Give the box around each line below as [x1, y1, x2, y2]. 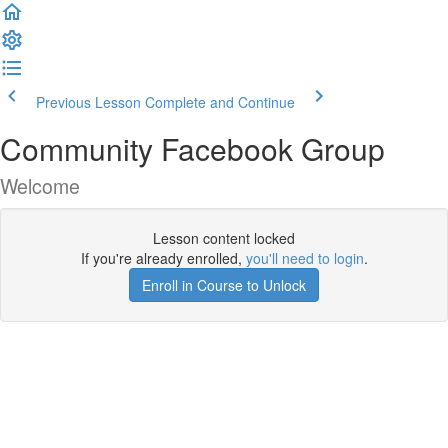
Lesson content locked [153, 228, 295, 248]
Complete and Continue [145, 92, 295, 112]
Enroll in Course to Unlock [142, 275, 306, 295]
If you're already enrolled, [80, 248, 246, 268]
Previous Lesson [36, 92, 141, 112]
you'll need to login [245, 248, 364, 268]
